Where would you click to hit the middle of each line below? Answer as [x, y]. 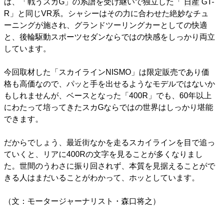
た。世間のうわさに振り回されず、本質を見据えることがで [109, 166]
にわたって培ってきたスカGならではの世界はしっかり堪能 [109, 107]
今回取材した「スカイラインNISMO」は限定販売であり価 [107, 72]
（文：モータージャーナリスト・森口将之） [82, 201]
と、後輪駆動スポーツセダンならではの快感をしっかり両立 [109, 37]
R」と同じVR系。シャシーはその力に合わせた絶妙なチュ [106, 13]
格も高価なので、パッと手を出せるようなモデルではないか [109, 84]
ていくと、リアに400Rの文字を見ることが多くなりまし [103, 154]
